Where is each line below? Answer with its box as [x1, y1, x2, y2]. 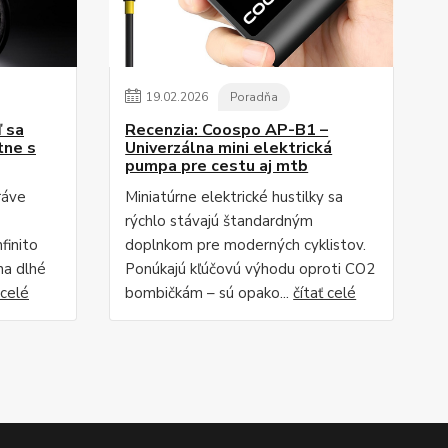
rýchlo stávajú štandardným [125, 211, 314, 231]
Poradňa [230, 89, 279, 105]
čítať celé [293, 283, 357, 303]
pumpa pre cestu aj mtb [125, 155, 309, 177]
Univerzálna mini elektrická [125, 137, 333, 159]
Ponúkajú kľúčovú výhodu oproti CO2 [125, 259, 376, 279]
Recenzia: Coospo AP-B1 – [125, 119, 329, 141]
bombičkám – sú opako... [125, 283, 294, 303]
